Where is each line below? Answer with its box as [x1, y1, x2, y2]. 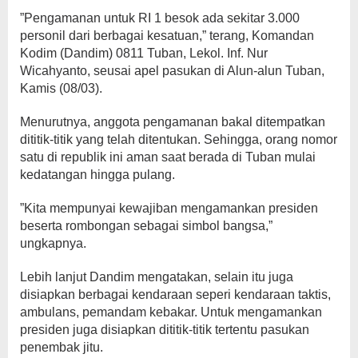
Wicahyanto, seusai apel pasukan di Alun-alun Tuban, [20, 64, 324, 78]
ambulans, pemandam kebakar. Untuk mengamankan [20, 305, 322, 319]
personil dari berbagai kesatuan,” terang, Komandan [20, 29, 314, 42]
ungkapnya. [20, 237, 86, 250]
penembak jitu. [20, 340, 103, 354]
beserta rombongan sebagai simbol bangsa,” [20, 219, 272, 233]
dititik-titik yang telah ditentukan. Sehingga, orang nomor [20, 133, 337, 146]
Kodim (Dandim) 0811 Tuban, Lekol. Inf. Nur [20, 46, 268, 60]
